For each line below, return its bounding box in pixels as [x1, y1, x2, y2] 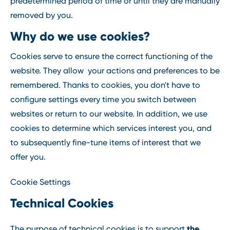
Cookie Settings [10, 177, 70, 187]
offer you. [10, 152, 46, 162]
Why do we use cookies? [10, 28, 150, 44]
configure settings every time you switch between [10, 94, 196, 104]
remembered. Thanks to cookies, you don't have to [10, 80, 200, 90]
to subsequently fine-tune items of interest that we [10, 138, 201, 147]
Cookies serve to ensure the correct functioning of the [10, 51, 213, 61]
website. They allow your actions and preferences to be [10, 66, 220, 75]
